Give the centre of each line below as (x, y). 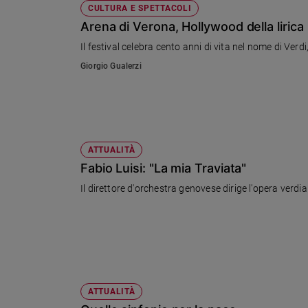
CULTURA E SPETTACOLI (140, 9)
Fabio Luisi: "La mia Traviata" (164, 168)
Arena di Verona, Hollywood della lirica (192, 27)
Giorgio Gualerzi (111, 66)
